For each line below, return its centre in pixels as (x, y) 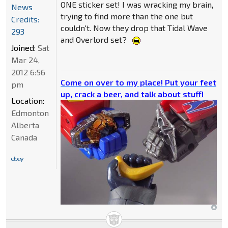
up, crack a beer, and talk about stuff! (132, 94)
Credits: (25, 19)
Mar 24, (25, 60)
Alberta (25, 125)
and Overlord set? (94, 39)
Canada (24, 137)
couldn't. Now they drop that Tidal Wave (134, 27)
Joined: (23, 48)
